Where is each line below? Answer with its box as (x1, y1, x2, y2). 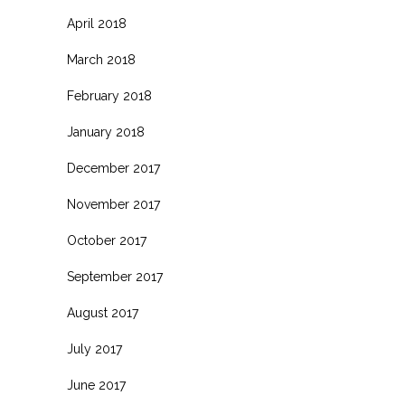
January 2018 (67, 125, 145, 140)
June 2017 (67, 378, 126, 393)
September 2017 (67, 269, 163, 285)
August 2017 (67, 306, 138, 321)
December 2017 (67, 161, 160, 176)
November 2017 (67, 197, 160, 212)
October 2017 (67, 233, 146, 249)
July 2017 (67, 342, 122, 357)
